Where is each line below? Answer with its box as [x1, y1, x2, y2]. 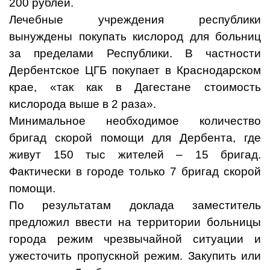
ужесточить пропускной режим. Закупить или [9, 250, 261, 263]
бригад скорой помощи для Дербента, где [9, 131, 261, 145]
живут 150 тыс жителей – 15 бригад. [9, 148, 261, 162]
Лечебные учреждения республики [9, 13, 261, 27]
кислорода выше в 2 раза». [9, 98, 156, 111]
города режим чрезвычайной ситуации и [9, 233, 261, 246]
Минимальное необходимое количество [9, 115, 261, 128]
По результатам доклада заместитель [9, 199, 261, 212]
